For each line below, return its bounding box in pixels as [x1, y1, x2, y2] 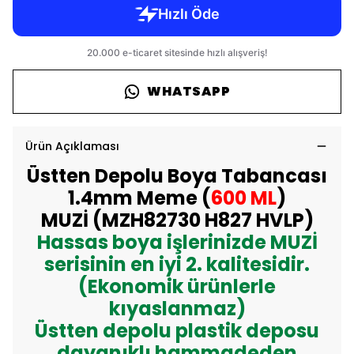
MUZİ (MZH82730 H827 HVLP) [40, 207, 314, 233]
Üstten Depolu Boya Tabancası [27, 163, 327, 189]
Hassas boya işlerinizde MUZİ [36, 229, 318, 255]
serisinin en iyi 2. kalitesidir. [44, 251, 310, 277]
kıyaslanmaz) [108, 296, 246, 322]
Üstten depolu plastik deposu [35, 318, 319, 344]
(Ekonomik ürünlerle [78, 273, 276, 299]
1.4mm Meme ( [68, 185, 211, 211]
